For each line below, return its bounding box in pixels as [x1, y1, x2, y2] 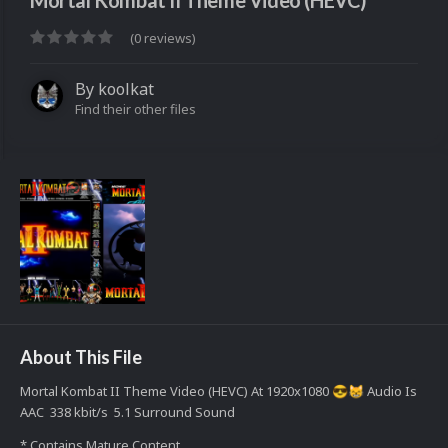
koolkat [98, 78, 154, 101]
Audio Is [364, 382, 417, 401]
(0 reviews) [130, 29, 196, 48]
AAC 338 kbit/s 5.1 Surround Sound [20, 403, 238, 422]
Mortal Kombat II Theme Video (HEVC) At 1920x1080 [20, 382, 332, 401]
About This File [20, 346, 142, 369]
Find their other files [75, 100, 196, 119]
